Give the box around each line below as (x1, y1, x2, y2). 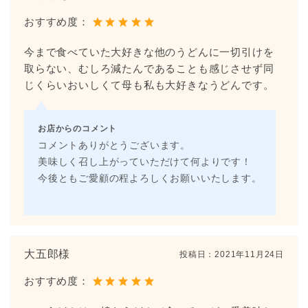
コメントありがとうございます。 (38, 140, 190, 151)
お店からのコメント (38, 121, 118, 134)
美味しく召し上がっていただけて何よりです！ (38, 156, 252, 167)
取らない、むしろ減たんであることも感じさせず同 (24, 62, 274, 74)
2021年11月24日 (214, 249, 284, 259)
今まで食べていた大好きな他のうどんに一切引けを (24, 45, 274, 58)
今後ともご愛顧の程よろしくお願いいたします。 (38, 173, 262, 184)
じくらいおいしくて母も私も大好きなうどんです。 (24, 78, 274, 91)
